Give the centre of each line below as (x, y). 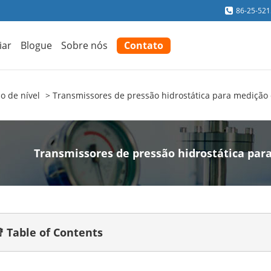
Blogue (37, 45)
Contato (144, 45)
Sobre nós (85, 45)
